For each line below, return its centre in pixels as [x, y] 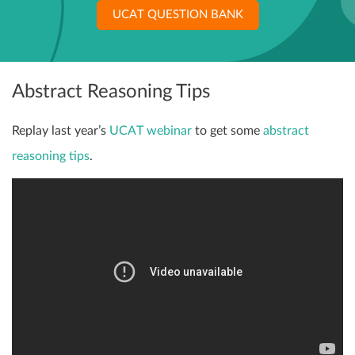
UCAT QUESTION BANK [177, 15]
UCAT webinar [151, 130]
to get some [227, 130]
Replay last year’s [61, 130]
